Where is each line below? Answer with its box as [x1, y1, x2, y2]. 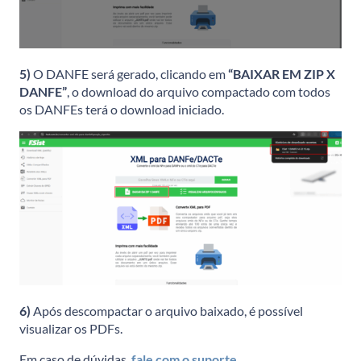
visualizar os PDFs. [19, 320, 122, 336]
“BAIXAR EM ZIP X [228, 66, 335, 82]
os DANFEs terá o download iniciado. [19, 102, 224, 118]
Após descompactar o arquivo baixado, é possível [33, 302, 303, 318]
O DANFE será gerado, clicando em [33, 66, 228, 82]
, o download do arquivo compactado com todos [67, 84, 330, 100]
